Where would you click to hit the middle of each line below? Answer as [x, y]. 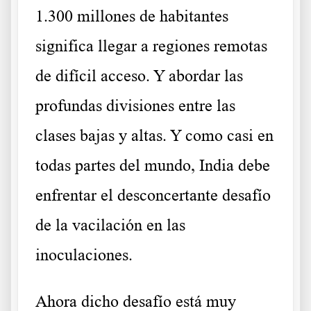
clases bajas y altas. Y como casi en [154, 136]
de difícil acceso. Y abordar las [139, 76]
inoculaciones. [84, 255]
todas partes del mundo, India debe [153, 166]
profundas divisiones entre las [135, 106]
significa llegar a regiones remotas [151, 46]
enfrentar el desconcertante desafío [153, 195]
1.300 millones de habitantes [132, 16]
